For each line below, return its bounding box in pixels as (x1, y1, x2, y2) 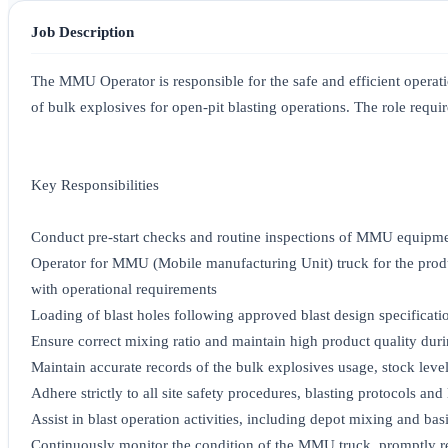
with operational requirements (31, 281, 217, 298)
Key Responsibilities (31, 177, 159, 194)
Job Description (31, 23, 134, 41)
